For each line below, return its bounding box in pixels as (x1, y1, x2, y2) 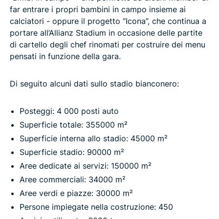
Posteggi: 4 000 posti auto (20, 106, 119, 116)
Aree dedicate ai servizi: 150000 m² (20, 160, 152, 171)
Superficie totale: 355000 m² (20, 119, 128, 130)
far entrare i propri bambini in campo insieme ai (10, 4, 186, 14)
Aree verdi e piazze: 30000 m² (20, 188, 133, 198)
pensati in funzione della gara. (10, 51, 121, 61)
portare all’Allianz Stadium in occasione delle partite (10, 27, 202, 38)
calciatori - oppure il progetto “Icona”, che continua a (10, 16, 206, 26)
